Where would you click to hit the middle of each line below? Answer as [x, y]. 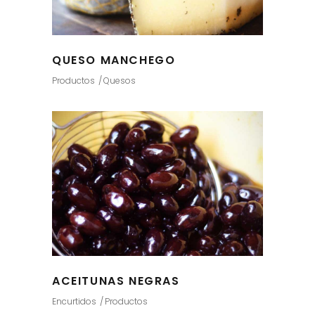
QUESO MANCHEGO [114, 60]
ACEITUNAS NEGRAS [116, 281]
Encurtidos [74, 301]
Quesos [120, 80]
